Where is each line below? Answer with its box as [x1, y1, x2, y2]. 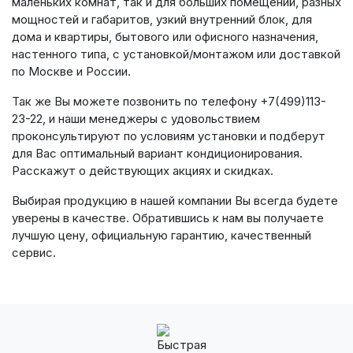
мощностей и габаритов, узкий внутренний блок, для [12, 12, 312, 27]
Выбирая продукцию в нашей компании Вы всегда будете [12, 193, 338, 208]
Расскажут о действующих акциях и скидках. [12, 163, 273, 178]
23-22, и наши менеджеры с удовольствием [12, 111, 260, 126]
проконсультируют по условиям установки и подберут [12, 128, 325, 143]
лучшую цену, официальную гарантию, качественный [12, 228, 311, 243]
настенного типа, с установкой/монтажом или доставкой [12, 46, 340, 61]
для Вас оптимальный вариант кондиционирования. [12, 146, 303, 161]
